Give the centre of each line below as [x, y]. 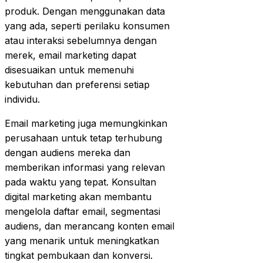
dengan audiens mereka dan [68, 152]
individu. [22, 99]
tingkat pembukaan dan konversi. [79, 255]
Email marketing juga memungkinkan [86, 123]
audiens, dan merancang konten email [90, 226]
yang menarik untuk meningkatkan [82, 240]
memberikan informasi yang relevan [85, 167]
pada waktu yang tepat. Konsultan [80, 182]
